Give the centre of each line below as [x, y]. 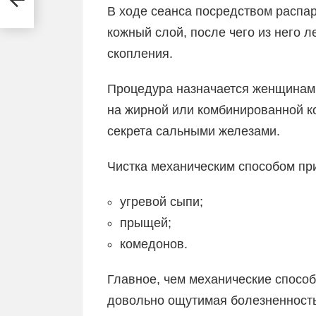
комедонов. [154, 244]
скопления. [140, 54]
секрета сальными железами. [194, 131]
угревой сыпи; [162, 202]
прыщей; [146, 223]
